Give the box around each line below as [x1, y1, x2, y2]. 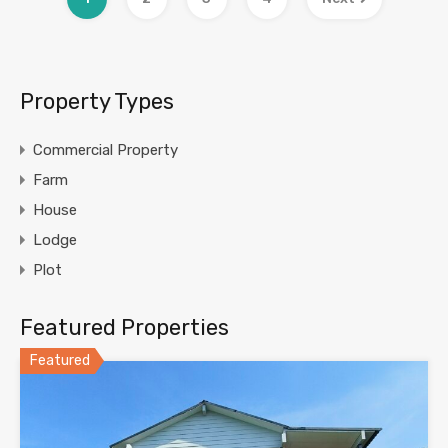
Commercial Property [33, 140, 178, 159]
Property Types [20, 87, 174, 115]
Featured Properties [20, 313, 229, 341]
